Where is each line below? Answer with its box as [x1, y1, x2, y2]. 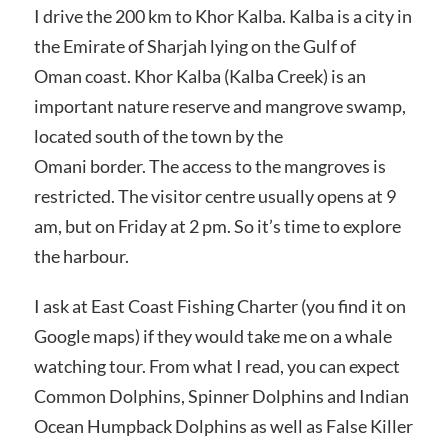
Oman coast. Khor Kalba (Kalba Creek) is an [33, 64, 366, 87]
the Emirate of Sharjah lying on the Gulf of [33, 34, 356, 57]
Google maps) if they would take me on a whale [33, 324, 392, 347]
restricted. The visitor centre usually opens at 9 [33, 184, 396, 207]
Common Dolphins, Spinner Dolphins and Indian [33, 384, 409, 407]
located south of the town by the [33, 124, 283, 147]
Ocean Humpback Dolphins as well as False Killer [33, 414, 413, 437]
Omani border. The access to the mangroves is [33, 154, 386, 177]
